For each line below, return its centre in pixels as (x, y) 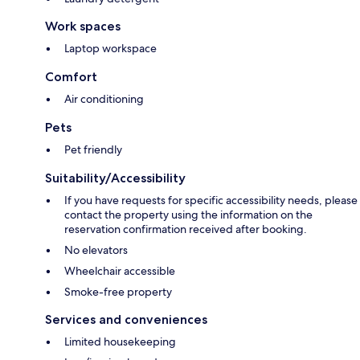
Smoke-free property (118, 292)
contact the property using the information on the (188, 215)
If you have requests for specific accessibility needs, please (211, 200)
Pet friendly (93, 150)
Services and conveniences (126, 320)
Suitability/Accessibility (115, 178)
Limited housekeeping (120, 342)
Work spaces (83, 27)
